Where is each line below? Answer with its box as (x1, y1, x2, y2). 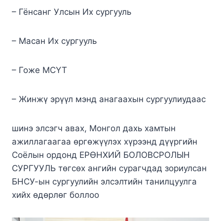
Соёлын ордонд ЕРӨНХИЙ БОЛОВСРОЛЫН (12, 149, 190, 160)
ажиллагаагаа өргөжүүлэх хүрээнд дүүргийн (12, 136, 197, 147)
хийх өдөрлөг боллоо (12, 189, 99, 200)
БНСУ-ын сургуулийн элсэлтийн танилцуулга (12, 176, 197, 186)
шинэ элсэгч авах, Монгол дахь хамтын (12, 123, 176, 133)
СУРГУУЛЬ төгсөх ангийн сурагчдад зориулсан (12, 163, 207, 173)
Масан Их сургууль (19, 36, 97, 46)
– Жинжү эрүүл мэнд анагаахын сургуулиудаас (12, 94, 206, 104)
